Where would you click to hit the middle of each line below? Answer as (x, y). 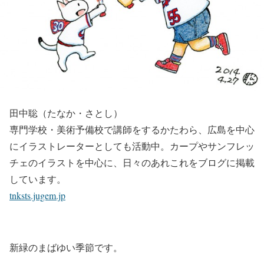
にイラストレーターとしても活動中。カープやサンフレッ (132, 146)
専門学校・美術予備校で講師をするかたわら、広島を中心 (132, 129)
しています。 (38, 179)
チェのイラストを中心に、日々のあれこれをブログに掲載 (132, 162)
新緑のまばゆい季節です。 (66, 247)
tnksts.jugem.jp (37, 195)
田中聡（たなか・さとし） (66, 113)
